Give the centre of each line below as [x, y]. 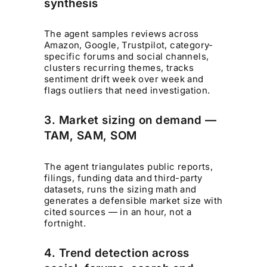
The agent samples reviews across [122, 34]
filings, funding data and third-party [123, 178]
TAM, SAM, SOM [91, 136]
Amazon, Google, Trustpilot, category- [129, 45]
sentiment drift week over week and [124, 79]
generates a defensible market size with [133, 200]
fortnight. [65, 223]
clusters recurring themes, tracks [119, 68]
